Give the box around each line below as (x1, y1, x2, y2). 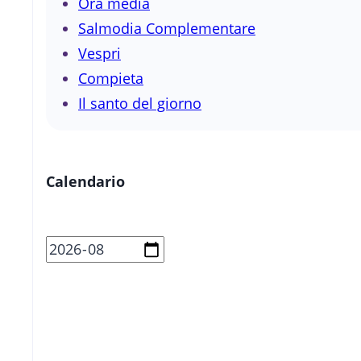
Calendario (46, 172, 125, 192)
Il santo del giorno (78, 93, 201, 114)
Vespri (78, 44, 121, 64)
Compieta (78, 68, 143, 89)
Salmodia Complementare (78, 19, 255, 39)
